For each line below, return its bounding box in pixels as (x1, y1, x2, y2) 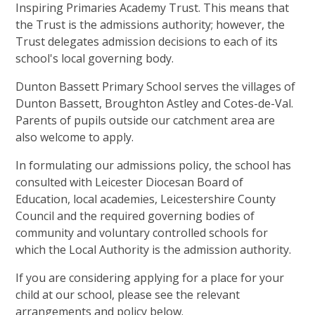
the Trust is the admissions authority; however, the (15, 16, 285, 32)
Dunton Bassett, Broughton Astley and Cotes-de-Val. (15, 95, 294, 111)
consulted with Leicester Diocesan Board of (15, 174, 244, 190)
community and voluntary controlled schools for (15, 224, 269, 240)
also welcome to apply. (15, 129, 134, 145)
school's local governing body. (15, 50, 177, 66)
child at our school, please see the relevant (15, 286, 240, 302)
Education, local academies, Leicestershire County (15, 191, 276, 207)
